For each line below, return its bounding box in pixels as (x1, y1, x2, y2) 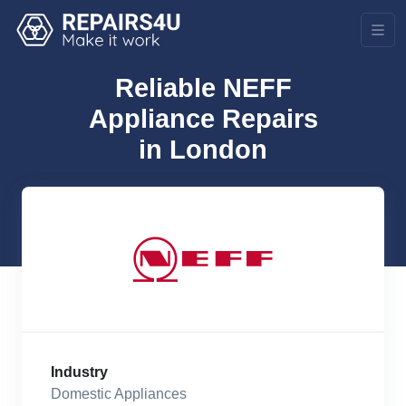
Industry (51, 364, 108, 380)
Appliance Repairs (88, 104, 318, 133)
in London (139, 135, 267, 164)
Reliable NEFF (114, 73, 292, 102)
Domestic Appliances (51, 386, 187, 401)
